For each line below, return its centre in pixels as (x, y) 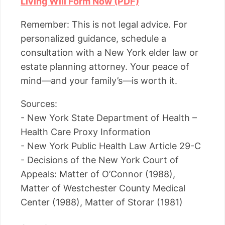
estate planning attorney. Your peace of (105, 67)
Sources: (39, 104)
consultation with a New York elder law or (109, 53)
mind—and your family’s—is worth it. (99, 81)
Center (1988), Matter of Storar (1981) (102, 202)
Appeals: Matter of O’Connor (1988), (98, 174)
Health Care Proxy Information (86, 132)
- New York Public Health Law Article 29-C (111, 146)
